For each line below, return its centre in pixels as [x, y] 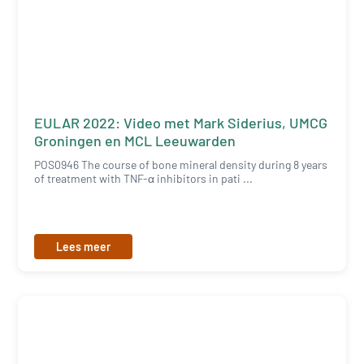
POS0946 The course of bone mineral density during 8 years [181, 164]
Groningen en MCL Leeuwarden [135, 140]
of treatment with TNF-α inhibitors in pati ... [144, 178]
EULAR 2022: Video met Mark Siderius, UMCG [181, 122]
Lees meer [84, 246]
